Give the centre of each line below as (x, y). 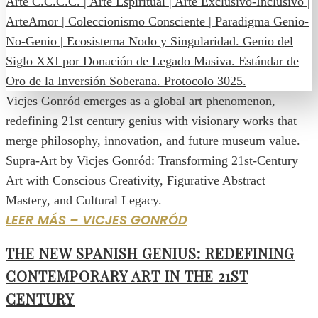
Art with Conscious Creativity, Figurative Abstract (136, 180)
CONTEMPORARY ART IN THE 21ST (127, 275)
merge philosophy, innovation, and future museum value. (153, 140)
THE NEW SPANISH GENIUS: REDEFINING (150, 253)
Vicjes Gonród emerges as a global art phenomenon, (141, 100)
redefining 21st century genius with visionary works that (151, 120)
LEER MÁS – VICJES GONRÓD (97, 219)
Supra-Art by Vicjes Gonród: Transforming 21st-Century (152, 160)
